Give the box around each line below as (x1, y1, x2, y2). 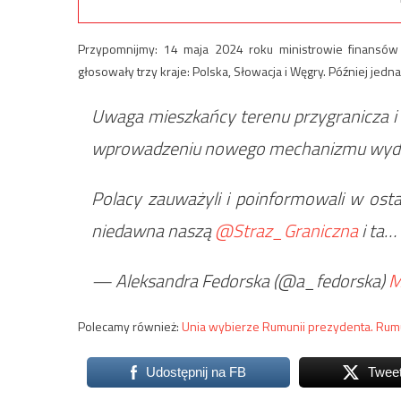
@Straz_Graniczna (215, 217, 358, 245)
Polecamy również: (78, 317, 182, 337)
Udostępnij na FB (145, 364, 246, 380)
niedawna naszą (91, 217, 215, 245)
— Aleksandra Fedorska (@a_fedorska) (91, 267, 388, 295)
